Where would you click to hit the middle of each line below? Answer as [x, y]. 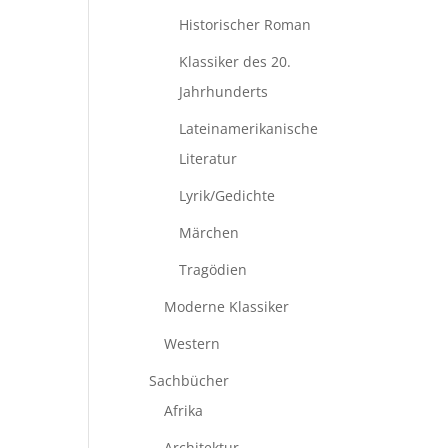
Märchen [209, 232]
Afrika [184, 410]
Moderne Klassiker [227, 306]
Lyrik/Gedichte [227, 195]
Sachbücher [189, 380]
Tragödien [213, 269]
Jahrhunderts [224, 91]
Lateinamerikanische [249, 128]
